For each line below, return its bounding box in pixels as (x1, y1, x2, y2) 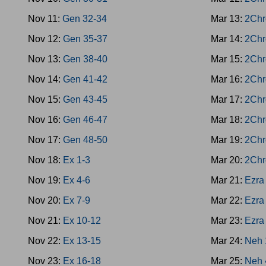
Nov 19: (28, 175, 63, 185)
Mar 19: (211, 135, 245, 145)
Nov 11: (28, 14, 62, 24)
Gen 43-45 (63, 94, 107, 104)
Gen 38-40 (63, 54, 107, 64)
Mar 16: (211, 74, 245, 84)
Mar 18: (211, 115, 245, 125)
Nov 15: (28, 94, 63, 104)
